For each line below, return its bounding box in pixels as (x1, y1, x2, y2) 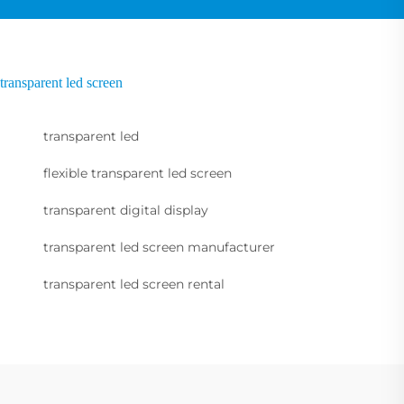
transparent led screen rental (43, 275, 225, 292)
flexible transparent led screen (43, 164, 232, 181)
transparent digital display (43, 201, 208, 218)
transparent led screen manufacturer (43, 238, 275, 255)
